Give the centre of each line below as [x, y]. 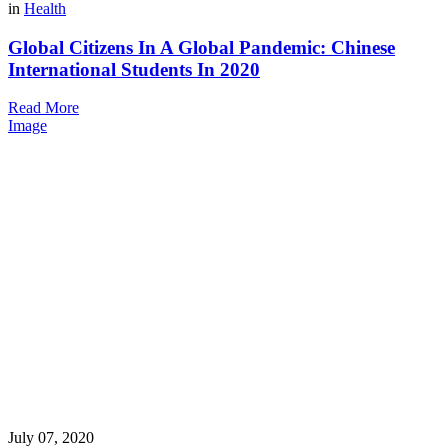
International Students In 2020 [134, 69]
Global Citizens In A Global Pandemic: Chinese [201, 47]
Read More [43, 108]
